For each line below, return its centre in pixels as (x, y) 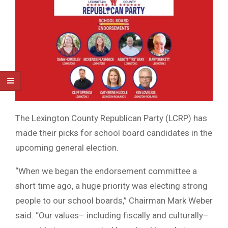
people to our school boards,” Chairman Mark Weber (114, 201)
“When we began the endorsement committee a (106, 171)
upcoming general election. (67, 148)
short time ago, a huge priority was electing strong (111, 186)
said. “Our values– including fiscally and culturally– (112, 216)
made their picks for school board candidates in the (114, 133)
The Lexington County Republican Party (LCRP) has (111, 118)
